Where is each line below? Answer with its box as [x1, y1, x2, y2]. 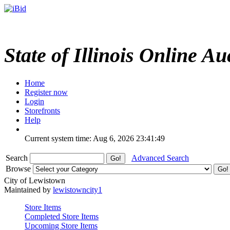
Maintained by [4, 185, 53, 194]
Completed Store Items [25, 212, 99, 221]
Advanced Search [131, 153, 189, 162]
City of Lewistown [4, 176, 65, 185]
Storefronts [25, 106, 60, 115]
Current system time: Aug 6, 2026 [25, 133, 134, 143]
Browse [6, 164, 33, 173]
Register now [25, 87, 68, 97]
